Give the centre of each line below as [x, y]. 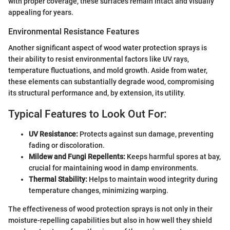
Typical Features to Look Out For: [88, 114]
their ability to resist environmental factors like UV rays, [99, 59]
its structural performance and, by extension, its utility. [97, 93]
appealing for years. [41, 12]
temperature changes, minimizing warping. [99, 190]
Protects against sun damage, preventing [146, 134]
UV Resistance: [53, 134]
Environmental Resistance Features [74, 31]
